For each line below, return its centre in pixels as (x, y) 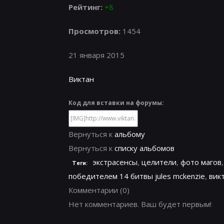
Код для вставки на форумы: (116, 103)
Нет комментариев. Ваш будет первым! (140, 204)
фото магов (201, 162)
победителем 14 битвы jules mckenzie (137, 176)
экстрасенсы (115, 162)
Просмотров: (95, 31)
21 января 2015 (96, 55)
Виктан (81, 79)
